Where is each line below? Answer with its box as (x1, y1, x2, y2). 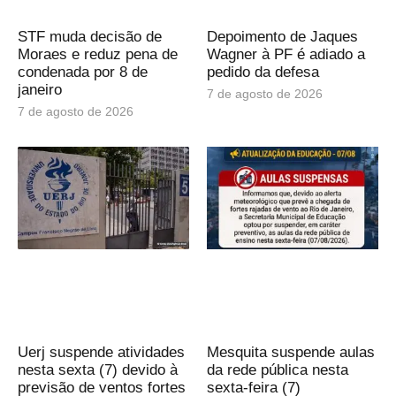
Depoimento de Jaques (207, 28, 358, 46)
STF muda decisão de (18, 28, 162, 46)
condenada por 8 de (18, 64, 148, 81)
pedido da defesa (207, 64, 319, 81)
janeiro (18, 81, 62, 99)
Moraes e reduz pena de (18, 46, 178, 64)
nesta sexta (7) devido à (18, 361, 178, 378)
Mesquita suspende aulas (207, 343, 375, 361)
